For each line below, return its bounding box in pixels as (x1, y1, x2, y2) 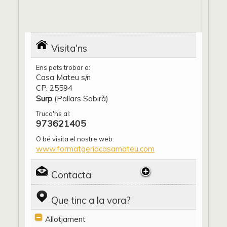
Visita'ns (51, 42, 87, 54)
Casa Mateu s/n (36, 72, 91, 82)
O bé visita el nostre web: (36, 135, 114, 143)
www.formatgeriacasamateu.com (36, 144, 155, 154)
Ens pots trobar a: (36, 63, 90, 71)
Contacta (51, 169, 91, 181)
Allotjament (45, 214, 86, 224)
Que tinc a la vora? (51, 194, 131, 206)
